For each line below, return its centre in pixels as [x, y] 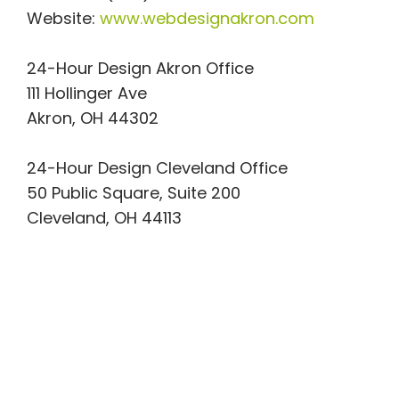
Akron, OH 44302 [92, 118]
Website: [63, 18]
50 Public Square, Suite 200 [133, 192]
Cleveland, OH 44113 [104, 217]
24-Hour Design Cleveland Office [157, 167]
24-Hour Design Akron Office [140, 68]
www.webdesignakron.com [207, 18]
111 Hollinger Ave [86, 93]
